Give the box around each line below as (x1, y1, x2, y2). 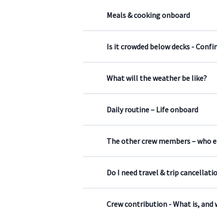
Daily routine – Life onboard (107, 104, 198, 114)
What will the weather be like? (107, 73, 207, 83)
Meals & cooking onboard (107, 10, 190, 20)
